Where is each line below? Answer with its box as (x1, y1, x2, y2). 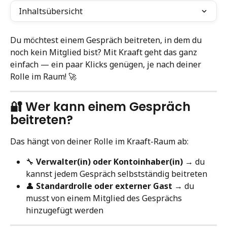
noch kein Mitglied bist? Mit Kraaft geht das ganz (10, 47, 199, 58)
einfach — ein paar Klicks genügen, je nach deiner (10, 59, 203, 70)
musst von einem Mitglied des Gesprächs (26, 193, 184, 204)
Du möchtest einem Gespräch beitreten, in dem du (10, 34, 204, 46)
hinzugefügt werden (26, 205, 103, 216)
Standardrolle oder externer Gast (36, 180, 172, 192)
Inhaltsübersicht (19, 6, 83, 17)
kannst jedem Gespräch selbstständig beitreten (26, 168, 207, 180)
